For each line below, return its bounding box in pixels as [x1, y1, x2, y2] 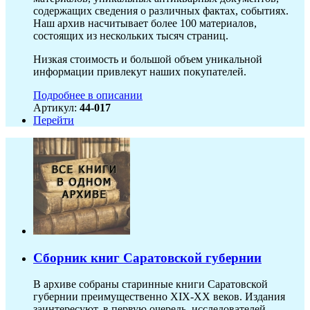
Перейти [33, 114, 74, 127]
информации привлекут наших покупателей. [33, 66, 246, 78]
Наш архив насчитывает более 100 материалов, [33, 17, 257, 30]
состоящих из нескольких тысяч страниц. [33, 30, 228, 42]
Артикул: [33, 102, 80, 114]
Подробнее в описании [33, 89, 143, 102]
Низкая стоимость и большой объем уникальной [33, 53, 262, 66]
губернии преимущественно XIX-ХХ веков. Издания [33, 291, 285, 303]
